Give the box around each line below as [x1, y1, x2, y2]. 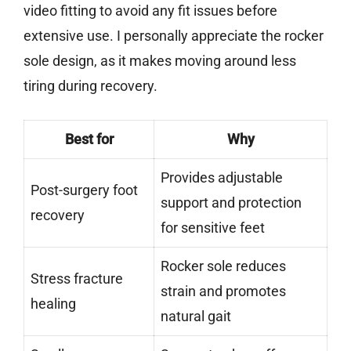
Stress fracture [31, 270, 123, 288]
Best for [64, 131, 114, 148]
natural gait [161, 308, 231, 325]
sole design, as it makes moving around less [24, 52, 296, 70]
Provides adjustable [161, 169, 283, 186]
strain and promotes [161, 283, 286, 300]
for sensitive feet [161, 219, 265, 237]
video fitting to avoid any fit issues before [24, 2, 277, 20]
